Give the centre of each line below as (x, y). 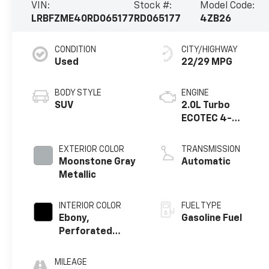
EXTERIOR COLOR (92, 149)
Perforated (86, 231)
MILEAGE (71, 262)
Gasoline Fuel (212, 218)
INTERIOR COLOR (90, 206)
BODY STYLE (78, 93)
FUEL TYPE (202, 206)
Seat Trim (81, 258)
